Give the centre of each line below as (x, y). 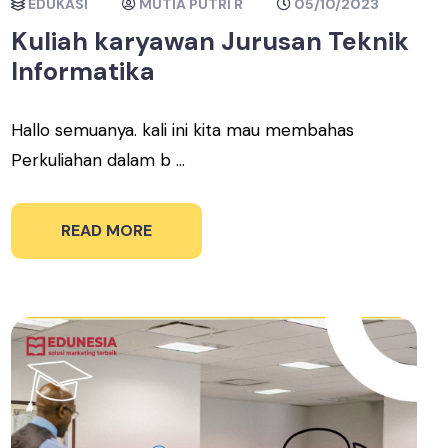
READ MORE (107, 230)
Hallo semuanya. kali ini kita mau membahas (183, 130)
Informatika (83, 71)
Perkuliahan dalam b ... (98, 160)
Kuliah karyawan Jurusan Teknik (210, 41)
